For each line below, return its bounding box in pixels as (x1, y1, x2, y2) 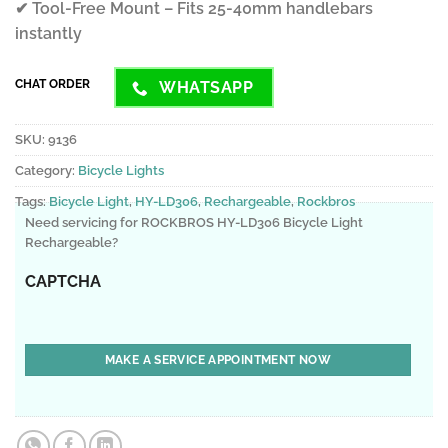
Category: (15, 162, 78, 178)
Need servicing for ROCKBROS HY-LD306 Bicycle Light (25, 214, 363, 230)
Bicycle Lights (78, 162, 164, 178)
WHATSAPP (159, 78, 254, 98)
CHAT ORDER (15, 77, 90, 92)
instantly (15, 24, 82, 44)
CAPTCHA (25, 271, 101, 291)
